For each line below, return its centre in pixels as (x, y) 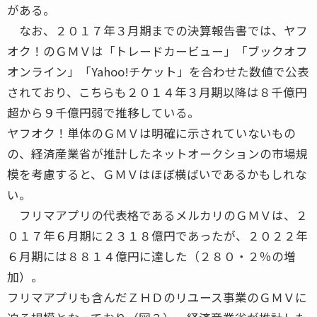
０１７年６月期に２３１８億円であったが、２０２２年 (157, 235)
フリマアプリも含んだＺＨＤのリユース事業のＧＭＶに (157, 297)
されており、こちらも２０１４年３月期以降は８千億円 (157, 92)
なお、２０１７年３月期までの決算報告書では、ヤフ (157, 30)
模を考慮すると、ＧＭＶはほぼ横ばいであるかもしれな (157, 174)
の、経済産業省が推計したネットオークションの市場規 (157, 153)
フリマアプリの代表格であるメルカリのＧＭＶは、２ (157, 215)
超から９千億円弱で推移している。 (103, 112)
